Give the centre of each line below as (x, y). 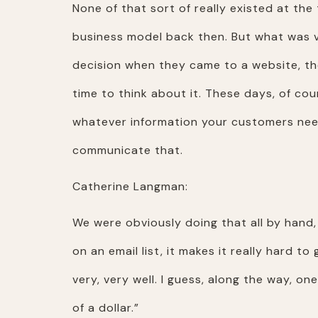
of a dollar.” (106, 307)
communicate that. (128, 150)
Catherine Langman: (130, 186)
